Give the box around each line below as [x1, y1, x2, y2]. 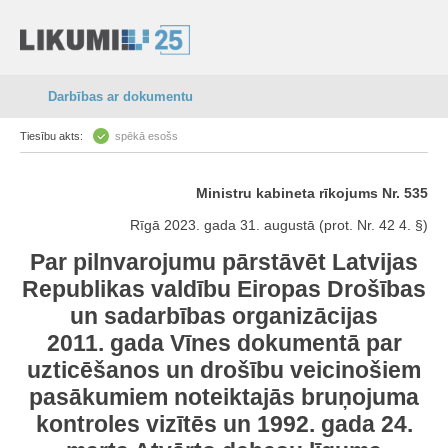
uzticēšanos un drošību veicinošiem [27, 357, 421, 383]
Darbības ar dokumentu [48, 89, 193, 104]
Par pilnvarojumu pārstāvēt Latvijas [30, 249, 418, 275]
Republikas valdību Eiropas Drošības [22, 276, 426, 302]
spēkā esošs [115, 130, 178, 142]
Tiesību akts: [20, 130, 83, 142]
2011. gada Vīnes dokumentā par [46, 330, 402, 356]
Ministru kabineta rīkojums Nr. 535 [196, 185, 428, 201]
